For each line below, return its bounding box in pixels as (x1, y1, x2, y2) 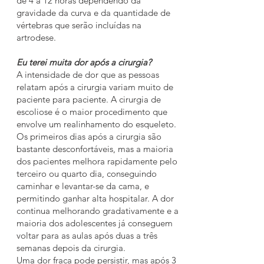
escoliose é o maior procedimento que (16, 106, 167, 117)
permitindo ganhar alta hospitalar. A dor (16, 193, 174, 204)
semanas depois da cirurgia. (16, 242, 128, 253)
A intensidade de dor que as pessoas (16, 69, 159, 80)
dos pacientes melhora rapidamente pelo (16, 156, 177, 167)
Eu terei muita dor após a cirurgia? (16, 57, 151, 68)
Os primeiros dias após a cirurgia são (16, 131, 161, 142)
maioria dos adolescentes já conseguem (16, 217, 173, 229)
